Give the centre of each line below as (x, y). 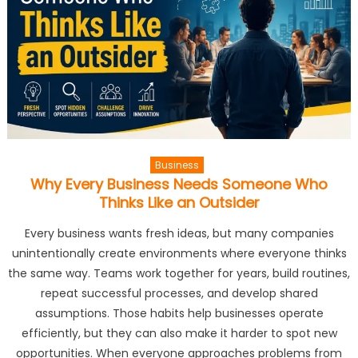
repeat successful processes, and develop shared (179, 293)
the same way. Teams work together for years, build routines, (179, 273)
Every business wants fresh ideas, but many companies (179, 233)
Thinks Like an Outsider (179, 202)
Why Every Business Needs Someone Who (179, 184)
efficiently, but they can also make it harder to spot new (179, 333)
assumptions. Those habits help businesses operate (179, 313)
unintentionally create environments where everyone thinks (179, 253)
